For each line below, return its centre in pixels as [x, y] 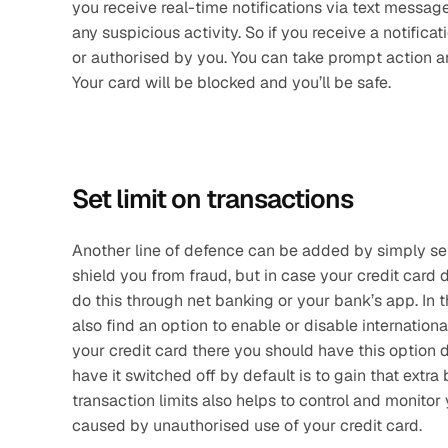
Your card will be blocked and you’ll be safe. [231, 82]
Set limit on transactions [212, 199]
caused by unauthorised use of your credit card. [247, 425]
